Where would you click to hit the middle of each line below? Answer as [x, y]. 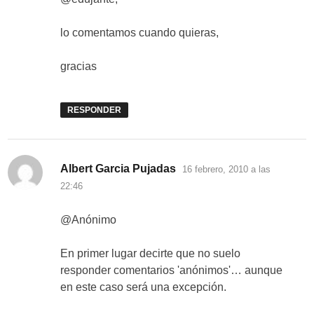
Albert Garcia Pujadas [118, 169]
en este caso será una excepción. [144, 287]
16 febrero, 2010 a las [227, 170]
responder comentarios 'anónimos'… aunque [172, 271]
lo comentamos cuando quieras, [140, 33]
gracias [79, 67]
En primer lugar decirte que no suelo [151, 254]
